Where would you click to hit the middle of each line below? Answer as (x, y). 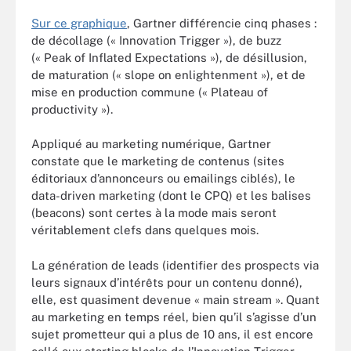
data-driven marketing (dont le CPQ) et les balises (171, 195)
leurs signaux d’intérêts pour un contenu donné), (167, 282)
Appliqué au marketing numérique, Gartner (151, 144)
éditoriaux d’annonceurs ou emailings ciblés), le (163, 178)
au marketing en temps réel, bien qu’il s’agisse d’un (174, 317)
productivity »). (72, 109)
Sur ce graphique (79, 23)
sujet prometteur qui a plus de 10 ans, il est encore (172, 334)
